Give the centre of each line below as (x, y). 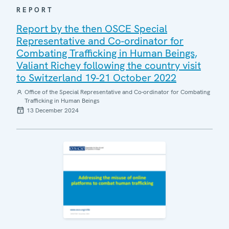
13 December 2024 (53, 110)
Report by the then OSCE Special (92, 28)
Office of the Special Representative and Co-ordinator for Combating (117, 92)
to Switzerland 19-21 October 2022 (96, 77)
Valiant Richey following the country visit (109, 65)
